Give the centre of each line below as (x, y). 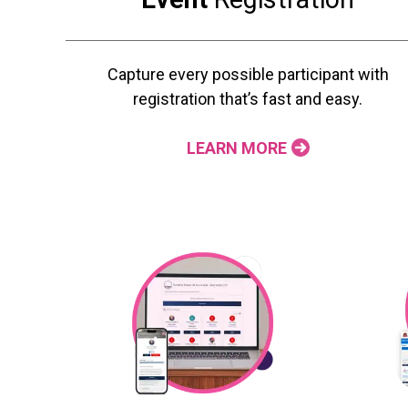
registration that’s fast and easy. (248, 99)
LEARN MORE (236, 148)
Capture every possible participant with (248, 75)
